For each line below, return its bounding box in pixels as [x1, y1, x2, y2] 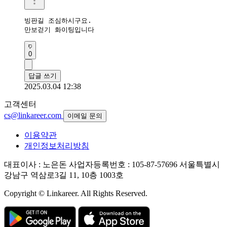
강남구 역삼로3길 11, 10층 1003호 [4, 170, 124, 179]
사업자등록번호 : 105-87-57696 [69, 160, 177, 169]
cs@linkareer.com [4, 110, 63, 120]
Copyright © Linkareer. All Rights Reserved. [4, 188, 147, 198]
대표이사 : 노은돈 [4, 160, 67, 169]
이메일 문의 [67, 111, 102, 120]
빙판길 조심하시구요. [24, 16, 92, 24]
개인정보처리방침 [24, 141, 89, 150]
